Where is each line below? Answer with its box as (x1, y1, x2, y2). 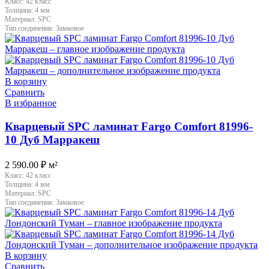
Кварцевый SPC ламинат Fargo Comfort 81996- (5, 119, 253, 133)
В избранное (5, 98, 56, 109)
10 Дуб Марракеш (5, 133, 100, 146)
